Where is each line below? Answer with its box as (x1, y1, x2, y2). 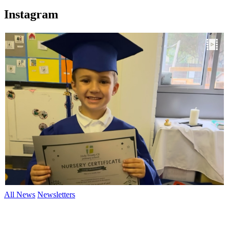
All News (4, 190, 35, 199)
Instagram (4, 7, 58, 21)
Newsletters (37, 190, 75, 199)
